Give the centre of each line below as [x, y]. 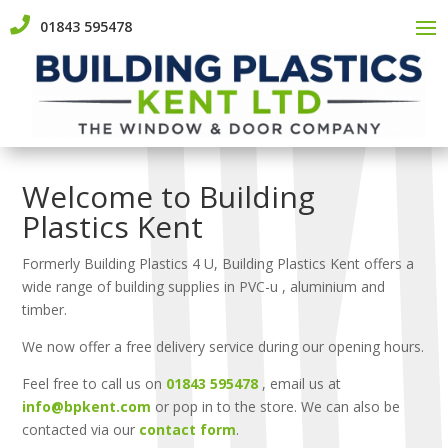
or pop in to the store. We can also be [278, 407]
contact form [188, 430]
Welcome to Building [169, 197]
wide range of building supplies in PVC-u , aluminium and [204, 287]
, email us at [302, 384]
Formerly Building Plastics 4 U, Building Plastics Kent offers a [218, 264]
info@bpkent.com [87, 407]
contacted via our [81, 430]
